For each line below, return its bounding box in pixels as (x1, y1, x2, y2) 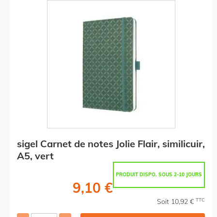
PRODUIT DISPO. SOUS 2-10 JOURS (116, 171, 202, 178)
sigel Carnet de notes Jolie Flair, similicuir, (17, 137, 205, 150)
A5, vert (17, 149, 54, 162)
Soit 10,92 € (157, 197, 196, 206)
